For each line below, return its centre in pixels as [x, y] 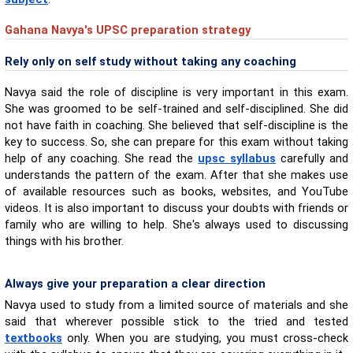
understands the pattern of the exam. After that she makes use [176, 175]
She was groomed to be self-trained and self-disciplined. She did [176, 108]
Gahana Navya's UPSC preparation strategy [128, 30]
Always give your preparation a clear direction [135, 283]
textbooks [33, 338]
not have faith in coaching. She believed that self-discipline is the [176, 125]
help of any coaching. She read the [102, 158]
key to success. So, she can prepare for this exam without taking [176, 141]
